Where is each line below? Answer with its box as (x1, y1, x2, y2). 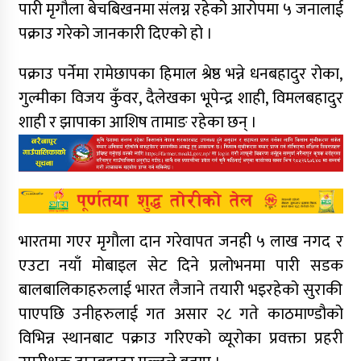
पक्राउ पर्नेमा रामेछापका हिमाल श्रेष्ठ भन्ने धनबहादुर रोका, (18, 60, 343, 88)
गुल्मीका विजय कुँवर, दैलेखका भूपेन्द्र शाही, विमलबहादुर (18, 84, 343, 112)
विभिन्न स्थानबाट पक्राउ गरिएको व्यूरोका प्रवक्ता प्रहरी (18, 325, 343, 353)
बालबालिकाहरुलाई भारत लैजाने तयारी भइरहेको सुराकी (18, 276, 343, 305)
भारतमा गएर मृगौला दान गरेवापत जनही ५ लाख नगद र (18, 228, 343, 256)
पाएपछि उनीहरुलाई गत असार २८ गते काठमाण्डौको (18, 301, 343, 329)
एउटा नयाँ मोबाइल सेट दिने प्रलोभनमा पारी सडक (18, 252, 343, 280)
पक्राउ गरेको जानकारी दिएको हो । (18, 19, 213, 48)
